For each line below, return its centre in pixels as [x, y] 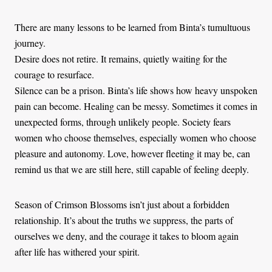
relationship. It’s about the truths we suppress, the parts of [124, 220]
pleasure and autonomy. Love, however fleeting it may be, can [132, 153]
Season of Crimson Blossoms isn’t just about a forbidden [122, 204]
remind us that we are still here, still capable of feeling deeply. [132, 169]
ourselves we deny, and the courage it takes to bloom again [127, 236]
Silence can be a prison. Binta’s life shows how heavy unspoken [136, 90]
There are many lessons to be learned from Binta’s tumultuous [132, 27]
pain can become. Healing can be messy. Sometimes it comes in [136, 106]
